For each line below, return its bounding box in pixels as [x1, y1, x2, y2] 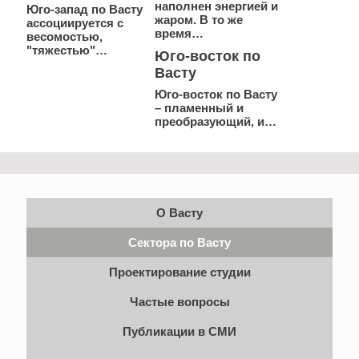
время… [155, 26, 204, 40]
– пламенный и [155, 101, 244, 115]
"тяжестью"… [26, 43, 107, 57]
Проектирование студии [108, 265, 251, 279]
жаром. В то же [155, 13, 243, 26]
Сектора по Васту [128, 236, 231, 249]
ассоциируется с [26, 16, 123, 30]
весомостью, [26, 30, 103, 43]
